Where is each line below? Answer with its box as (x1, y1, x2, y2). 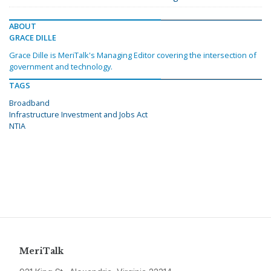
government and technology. (9, 61, 113, 73)
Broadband (9, 97, 50, 109)
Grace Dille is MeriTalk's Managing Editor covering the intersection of (9, 50, 256, 61)
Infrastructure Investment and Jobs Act (9, 109, 148, 120)
